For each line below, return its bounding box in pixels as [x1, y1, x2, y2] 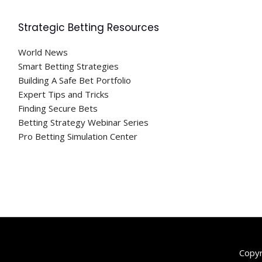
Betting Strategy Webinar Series [18, 116, 149, 128]
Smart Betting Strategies [18, 60, 119, 72]
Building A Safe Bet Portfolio [18, 74, 131, 86]
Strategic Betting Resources [18, 20, 159, 35]
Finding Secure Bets [18, 102, 98, 114]
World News [18, 46, 68, 58]
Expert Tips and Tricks [18, 88, 109, 100]
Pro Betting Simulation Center [18, 130, 137, 142]
